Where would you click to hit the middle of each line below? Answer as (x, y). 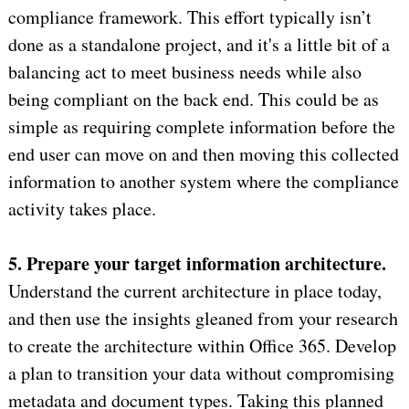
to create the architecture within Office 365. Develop (202, 345)
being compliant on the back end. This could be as (193, 99)
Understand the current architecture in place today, (194, 290)
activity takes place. (82, 208)
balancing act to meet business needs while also (184, 71)
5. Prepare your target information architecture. (197, 263)
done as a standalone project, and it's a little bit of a (199, 44)
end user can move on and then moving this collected (203, 153)
